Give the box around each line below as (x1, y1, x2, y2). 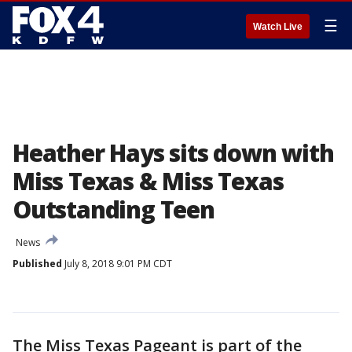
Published (13, 257, 62, 270)
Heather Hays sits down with (13, 137, 334, 169)
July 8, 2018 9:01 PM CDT (62, 257, 172, 270)
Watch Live (253, 21, 302, 32)
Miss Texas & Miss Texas (13, 165, 284, 197)
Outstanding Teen (13, 193, 214, 225)
